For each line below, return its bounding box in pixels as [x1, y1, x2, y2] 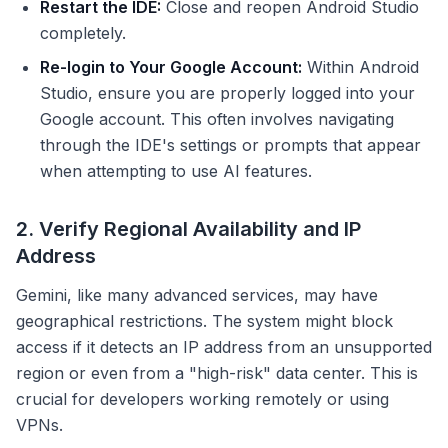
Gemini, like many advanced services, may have [16, 285, 378, 306]
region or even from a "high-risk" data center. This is [16, 363, 418, 384]
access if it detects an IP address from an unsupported [16, 337, 432, 358]
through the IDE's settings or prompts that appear [40, 135, 421, 156]
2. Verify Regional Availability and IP [16, 217, 361, 242]
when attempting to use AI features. [40, 161, 312, 182]
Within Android [302, 57, 419, 78]
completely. [40, 23, 126, 44]
